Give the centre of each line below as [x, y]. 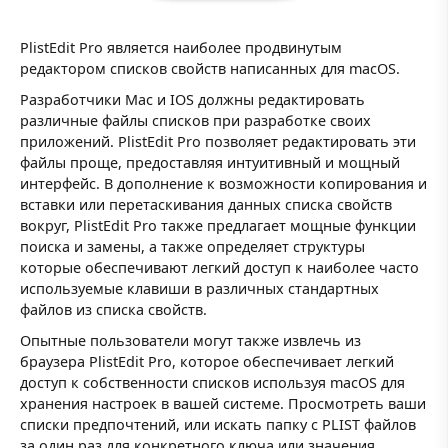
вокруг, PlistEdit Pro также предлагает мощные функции [218, 225]
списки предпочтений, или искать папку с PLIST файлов [218, 425]
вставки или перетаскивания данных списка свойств [206, 204]
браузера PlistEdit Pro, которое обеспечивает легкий [207, 362]
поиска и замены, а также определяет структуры [192, 246]
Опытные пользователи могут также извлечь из [190, 341]
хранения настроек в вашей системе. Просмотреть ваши [223, 404]
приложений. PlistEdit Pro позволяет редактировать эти [218, 141]
